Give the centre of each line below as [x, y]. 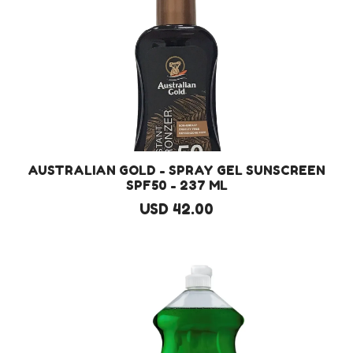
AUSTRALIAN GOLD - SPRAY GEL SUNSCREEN [176, 170]
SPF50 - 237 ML [176, 185]
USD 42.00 [176, 209]
